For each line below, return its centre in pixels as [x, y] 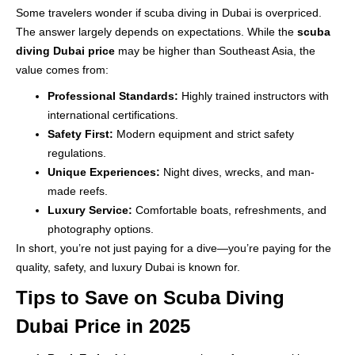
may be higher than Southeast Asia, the [215, 50]
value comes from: [62, 69]
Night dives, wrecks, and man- [237, 172]
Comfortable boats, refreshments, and [229, 210]
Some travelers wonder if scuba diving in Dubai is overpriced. [169, 12]
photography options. [101, 229]
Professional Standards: [113, 95]
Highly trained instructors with [254, 95]
